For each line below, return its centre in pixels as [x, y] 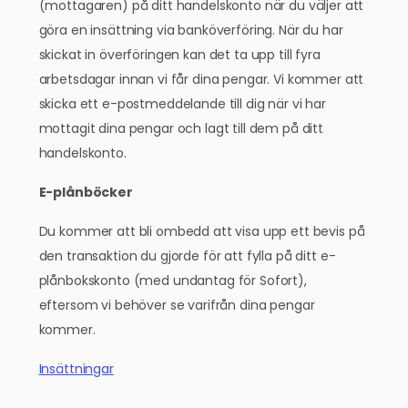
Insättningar [76, 369]
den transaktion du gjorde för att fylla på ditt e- [187, 256]
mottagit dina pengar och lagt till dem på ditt [181, 128]
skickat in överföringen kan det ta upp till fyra [179, 55]
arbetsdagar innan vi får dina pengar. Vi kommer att [201, 79]
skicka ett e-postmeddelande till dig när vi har [182, 104]
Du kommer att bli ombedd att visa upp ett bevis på [202, 231]
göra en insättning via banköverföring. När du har [191, 30]
